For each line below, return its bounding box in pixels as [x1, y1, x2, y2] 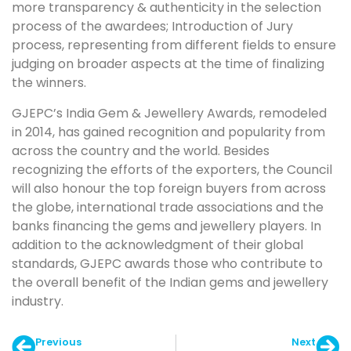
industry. [12, 291, 63, 310]
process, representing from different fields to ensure [12, 36, 336, 55]
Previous [35, 335, 81, 349]
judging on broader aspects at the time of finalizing [12, 55, 324, 74]
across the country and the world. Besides [12, 141, 270, 160]
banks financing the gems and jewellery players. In [12, 216, 321, 235]
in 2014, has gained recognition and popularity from [12, 122, 325, 141]
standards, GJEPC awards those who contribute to [12, 254, 323, 273]
